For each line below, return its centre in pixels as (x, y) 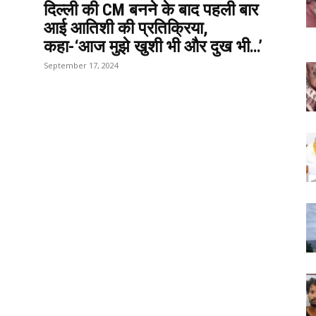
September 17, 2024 (81, 65)
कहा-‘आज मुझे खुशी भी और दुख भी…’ (153, 46)
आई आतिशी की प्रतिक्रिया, (126, 28)
